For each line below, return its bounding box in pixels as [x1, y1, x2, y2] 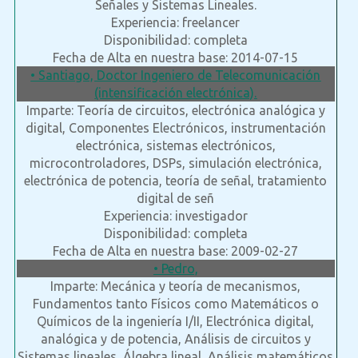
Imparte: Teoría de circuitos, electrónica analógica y [26, 103, 325, 118]
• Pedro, [153, 261, 198, 276]
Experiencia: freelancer [111, 15, 241, 30]
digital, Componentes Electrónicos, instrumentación [25, 121, 326, 136]
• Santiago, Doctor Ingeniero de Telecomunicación [30, 68, 321, 83]
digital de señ [137, 191, 215, 206]
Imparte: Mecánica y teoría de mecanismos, [50, 279, 301, 294]
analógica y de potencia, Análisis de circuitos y [40, 332, 311, 347]
